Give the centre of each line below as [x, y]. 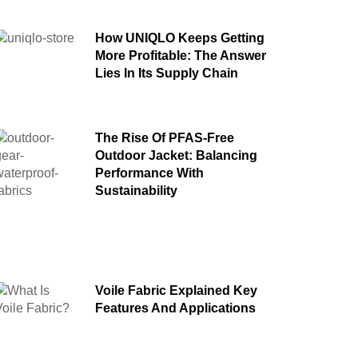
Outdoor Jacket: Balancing [176, 155]
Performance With [149, 173]
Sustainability [136, 190]
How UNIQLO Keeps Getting [179, 38]
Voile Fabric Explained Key [176, 290]
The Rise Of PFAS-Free [164, 137]
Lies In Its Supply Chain [166, 73]
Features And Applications [175, 308]
